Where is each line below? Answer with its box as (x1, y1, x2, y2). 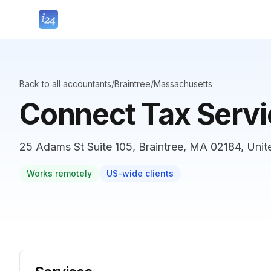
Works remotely (27, 168, 92, 178)
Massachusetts (154, 79, 212, 89)
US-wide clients (106, 168, 174, 178)
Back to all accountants (19, 79, 111, 89)
